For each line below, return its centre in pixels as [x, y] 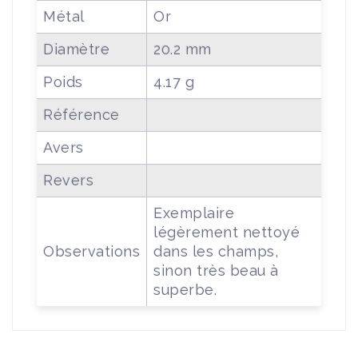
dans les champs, [216, 251]
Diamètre [76, 49]
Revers [68, 180]
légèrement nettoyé [227, 232]
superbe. [185, 289]
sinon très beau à [216, 270]
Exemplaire [194, 213]
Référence [82, 114]
